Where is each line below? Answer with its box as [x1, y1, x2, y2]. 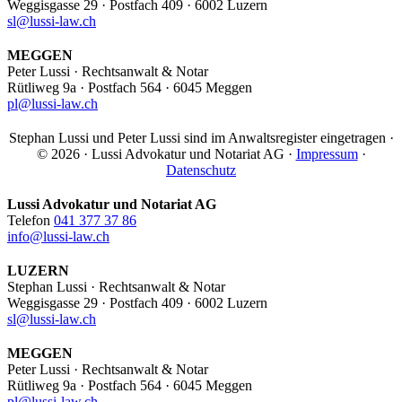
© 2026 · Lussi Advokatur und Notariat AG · [36, 145, 296, 162]
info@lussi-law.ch [7, 228, 109, 244]
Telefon [7, 212, 54, 228]
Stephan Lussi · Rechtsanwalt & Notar [7, 278, 225, 294]
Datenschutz [166, 162, 236, 178]
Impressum [295, 145, 358, 162]
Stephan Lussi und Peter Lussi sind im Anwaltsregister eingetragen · [8, 129, 394, 145]
